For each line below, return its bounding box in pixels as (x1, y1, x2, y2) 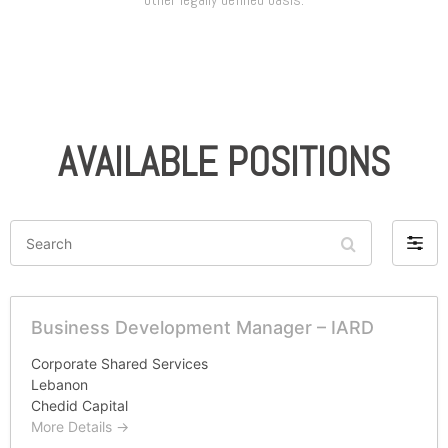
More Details (31, 418, 116, 436)
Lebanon (31, 376, 88, 394)
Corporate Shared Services (31, 355, 208, 373)
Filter (404, 234, 442, 255)
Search (9, 217, 61, 238)
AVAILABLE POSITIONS (58, 137, 390, 189)
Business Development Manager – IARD (31, 317, 374, 339)
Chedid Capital (31, 397, 128, 415)
